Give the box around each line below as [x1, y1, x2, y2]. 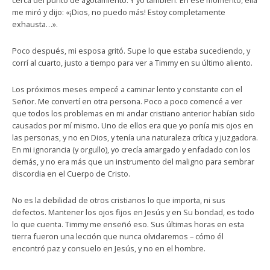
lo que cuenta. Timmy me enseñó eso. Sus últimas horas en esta [12, 219, 244, 230]
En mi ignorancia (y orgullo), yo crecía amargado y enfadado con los [12, 144, 251, 155]
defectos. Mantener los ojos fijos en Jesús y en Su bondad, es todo [12, 207, 254, 218]
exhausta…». [12, 19, 58, 30]
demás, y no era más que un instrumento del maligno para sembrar [12, 156, 254, 167]
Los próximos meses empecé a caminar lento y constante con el [12, 84, 242, 95]
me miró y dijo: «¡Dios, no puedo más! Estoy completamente [12, 7, 225, 17]
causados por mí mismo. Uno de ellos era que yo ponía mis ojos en [12, 120, 253, 131]
